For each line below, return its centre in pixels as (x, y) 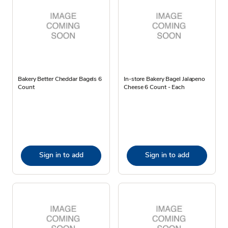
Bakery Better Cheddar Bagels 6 (60, 79)
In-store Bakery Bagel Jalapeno (164, 79)
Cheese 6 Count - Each (154, 87)
